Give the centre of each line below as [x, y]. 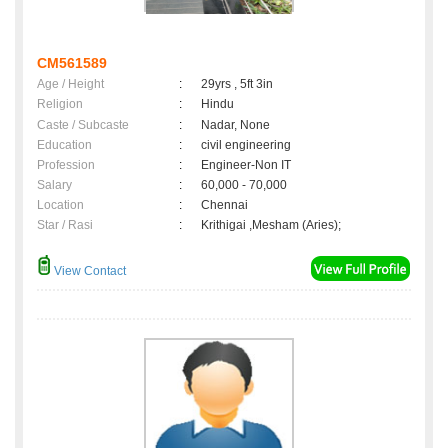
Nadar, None [235, 125]
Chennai [227, 205]
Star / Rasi [65, 225]
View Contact [88, 271]
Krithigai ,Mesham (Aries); [271, 225]
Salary [54, 185]
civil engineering [246, 145]
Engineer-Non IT [246, 165]
